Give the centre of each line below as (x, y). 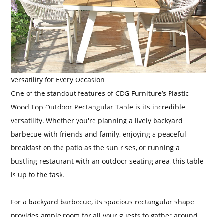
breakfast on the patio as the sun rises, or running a (95, 147)
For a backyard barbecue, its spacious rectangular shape (103, 201)
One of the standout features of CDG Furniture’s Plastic (100, 93)
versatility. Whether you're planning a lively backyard (97, 120)
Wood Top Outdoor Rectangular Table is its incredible (98, 107)
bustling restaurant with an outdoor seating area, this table (107, 161)
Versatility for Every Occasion (58, 79)
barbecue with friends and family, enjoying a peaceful (99, 134)
